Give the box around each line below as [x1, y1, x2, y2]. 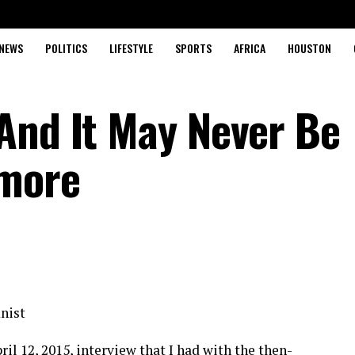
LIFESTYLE [109, 39, 153, 56]
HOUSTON [287, 39, 331, 56]
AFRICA [233, 39, 265, 56]
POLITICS [44, 39, 87, 56]
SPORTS [174, 39, 212, 56]
